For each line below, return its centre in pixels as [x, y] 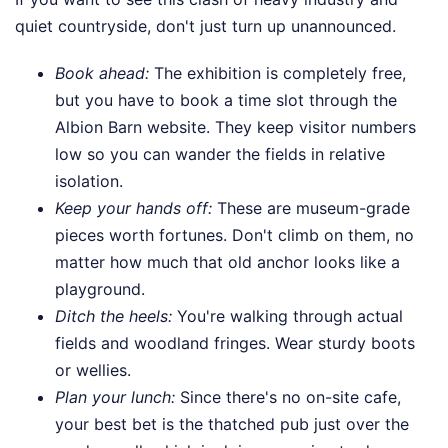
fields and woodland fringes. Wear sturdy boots [235, 343]
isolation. [89, 181]
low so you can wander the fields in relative [220, 154]
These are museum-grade [311, 208]
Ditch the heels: [113, 316]
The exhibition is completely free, [277, 73]
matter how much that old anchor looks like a [227, 262]
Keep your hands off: [133, 208]
